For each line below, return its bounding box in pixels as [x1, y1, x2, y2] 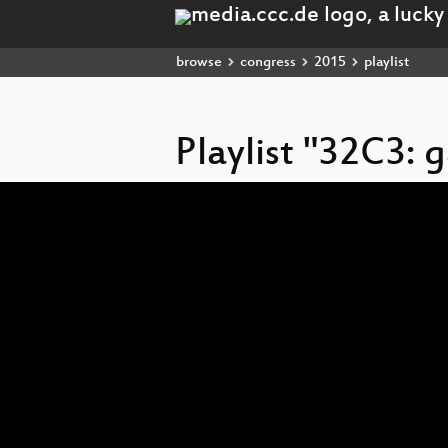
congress [240, 54, 296, 71]
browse [176, 54, 222, 71]
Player [174, 198, 209, 212]
